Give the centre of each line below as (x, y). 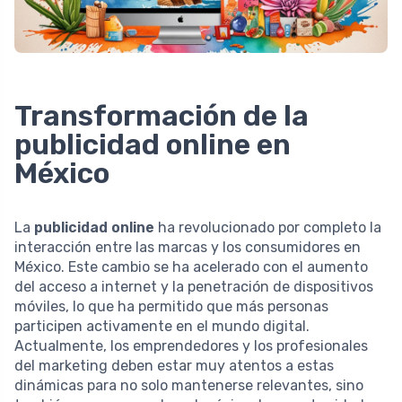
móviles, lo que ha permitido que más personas (171, 307)
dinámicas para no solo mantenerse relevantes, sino (189, 386)
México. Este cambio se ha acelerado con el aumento (191, 267)
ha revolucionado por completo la (268, 228)
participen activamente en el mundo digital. (162, 327)
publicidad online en (153, 145)
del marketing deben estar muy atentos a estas (174, 366)
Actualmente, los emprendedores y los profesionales (191, 346)
